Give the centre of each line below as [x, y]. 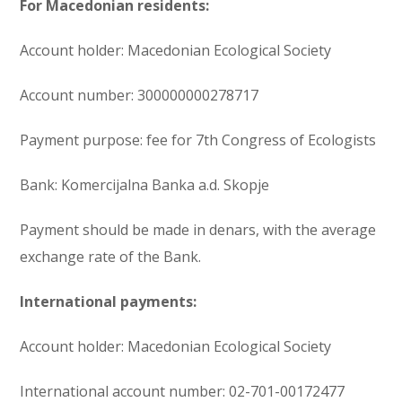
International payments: [109, 301]
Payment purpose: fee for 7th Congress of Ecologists [198, 140]
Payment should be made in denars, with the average [198, 229]
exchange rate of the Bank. [111, 256]
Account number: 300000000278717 [140, 95]
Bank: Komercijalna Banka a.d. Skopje [145, 184]
